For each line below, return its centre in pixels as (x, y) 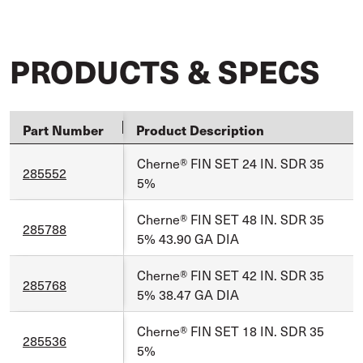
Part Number (63, 130)
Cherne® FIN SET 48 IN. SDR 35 (231, 219)
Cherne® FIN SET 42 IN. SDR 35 (231, 275)
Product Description (200, 130)
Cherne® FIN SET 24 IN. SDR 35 (231, 163)
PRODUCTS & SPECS (165, 70)
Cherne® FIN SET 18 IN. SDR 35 (231, 331)
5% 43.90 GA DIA (188, 238)
